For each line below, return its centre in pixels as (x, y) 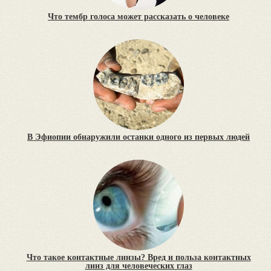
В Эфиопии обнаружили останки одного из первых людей (139, 137)
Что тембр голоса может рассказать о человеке (139, 17)
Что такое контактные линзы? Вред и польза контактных (139, 258)
